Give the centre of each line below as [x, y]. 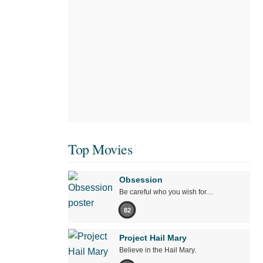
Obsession [141, 180]
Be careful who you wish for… [166, 192]
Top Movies [100, 149]
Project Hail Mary [153, 238]
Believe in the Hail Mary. [158, 250]
